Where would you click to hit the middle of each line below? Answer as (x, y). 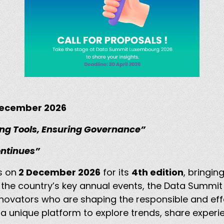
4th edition (157, 172)
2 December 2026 (58, 172)
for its (116, 172)
